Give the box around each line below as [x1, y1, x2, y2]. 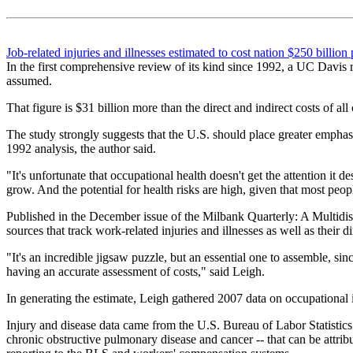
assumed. [6, 74, 52, 87]
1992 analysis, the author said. [6, 142, 156, 155]
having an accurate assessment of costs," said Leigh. [6, 265, 265, 278]
